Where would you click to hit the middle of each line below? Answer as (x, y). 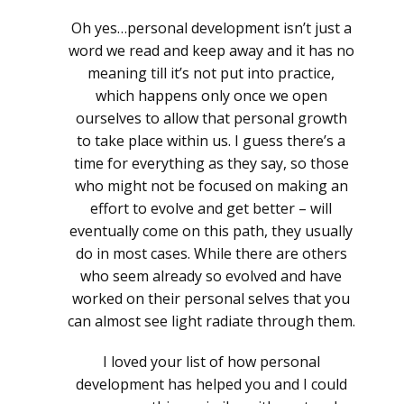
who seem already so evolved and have (211, 276)
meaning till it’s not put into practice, (211, 73)
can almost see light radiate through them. (211, 321)
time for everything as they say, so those (211, 164)
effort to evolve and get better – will (211, 209)
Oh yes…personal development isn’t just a (211, 28)
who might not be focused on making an (211, 186)
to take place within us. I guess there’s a (211, 141)
